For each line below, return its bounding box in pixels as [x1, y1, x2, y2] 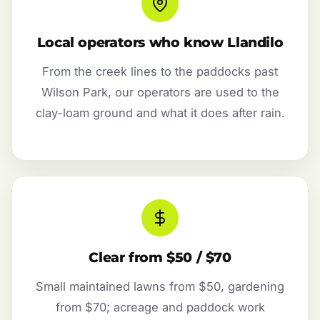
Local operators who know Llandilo [36, 34, 284, 51]
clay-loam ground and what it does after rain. [35, 106, 285, 121]
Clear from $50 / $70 [89, 249, 231, 266]
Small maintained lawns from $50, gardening [36, 279, 284, 294]
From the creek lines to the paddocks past [42, 64, 278, 79]
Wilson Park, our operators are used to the [41, 85, 279, 100]
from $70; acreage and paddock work [55, 299, 265, 314]
